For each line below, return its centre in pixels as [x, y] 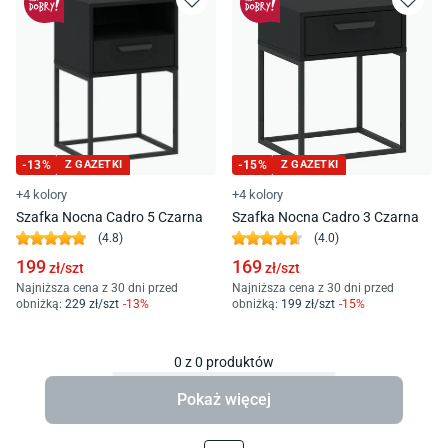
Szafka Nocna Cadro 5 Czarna [109, 216]
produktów [238, 361]
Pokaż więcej [224, 399]
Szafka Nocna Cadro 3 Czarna [325, 216]
